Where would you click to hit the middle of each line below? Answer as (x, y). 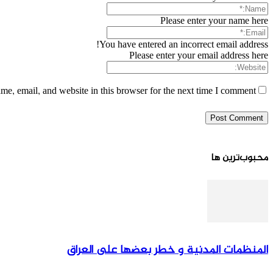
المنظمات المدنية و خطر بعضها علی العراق (168, 250)
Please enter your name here (214, 20)
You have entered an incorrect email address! (184, 44)
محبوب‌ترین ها (240, 158)
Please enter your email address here (199, 55)
